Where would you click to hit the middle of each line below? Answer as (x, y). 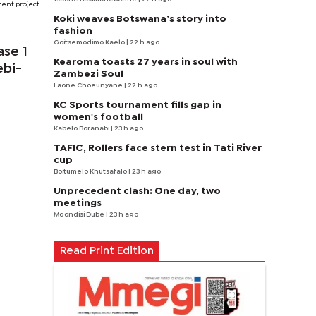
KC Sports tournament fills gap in (138, 105)
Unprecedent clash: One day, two (137, 191)
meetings (78, 203)
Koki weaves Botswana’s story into (140, 19)
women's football (98, 117)
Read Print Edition (107, 251)
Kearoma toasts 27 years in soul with (146, 62)
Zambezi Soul (89, 74)
